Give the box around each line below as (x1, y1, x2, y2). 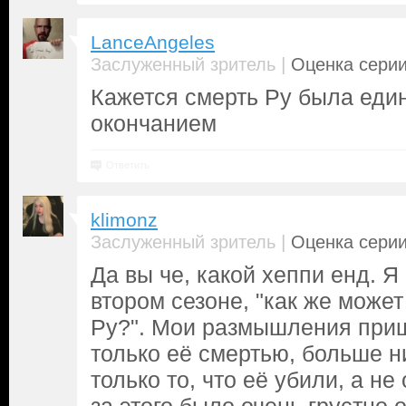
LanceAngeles (91, 32, 215, 53)
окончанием (91, 111, 217, 136)
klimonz (91, 209, 158, 231)
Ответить (106, 159, 150, 170)
